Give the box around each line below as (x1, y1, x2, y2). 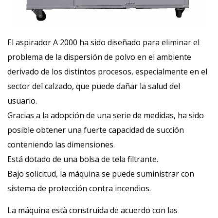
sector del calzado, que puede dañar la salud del (7, 81, 180, 91)
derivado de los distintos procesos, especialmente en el (7, 66, 207, 77)
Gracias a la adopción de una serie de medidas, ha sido (7, 110, 204, 121)
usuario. (7, 95, 37, 106)
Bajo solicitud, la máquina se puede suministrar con (7, 168, 194, 179)
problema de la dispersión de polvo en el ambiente (7, 52, 191, 62)
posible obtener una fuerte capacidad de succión (7, 125, 184, 135)
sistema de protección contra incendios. (7, 183, 151, 194)
